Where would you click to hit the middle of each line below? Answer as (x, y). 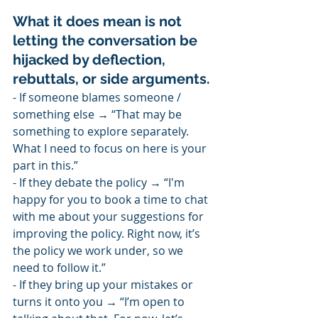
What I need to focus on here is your (111, 149)
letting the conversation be (107, 41)
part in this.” (45, 166)
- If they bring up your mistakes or (104, 285)
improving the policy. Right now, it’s (108, 234)
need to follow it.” (59, 268)
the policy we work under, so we (99, 251)
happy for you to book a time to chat (112, 200)
